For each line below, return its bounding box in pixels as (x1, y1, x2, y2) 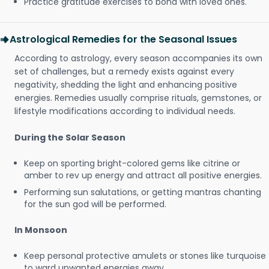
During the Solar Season (14, 131, 125, 144)
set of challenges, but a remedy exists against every (14, 65, 234, 77)
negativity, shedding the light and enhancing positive (14, 79, 237, 91)
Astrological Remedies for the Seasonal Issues (10, 32, 237, 46)
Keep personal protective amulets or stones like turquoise (24, 250, 266, 262)
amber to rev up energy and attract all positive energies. (24, 169, 262, 181)
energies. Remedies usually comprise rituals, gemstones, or (14, 92, 262, 104)
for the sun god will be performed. (24, 198, 166, 210)
